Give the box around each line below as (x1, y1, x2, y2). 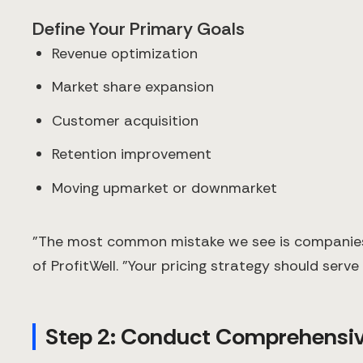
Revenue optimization (52, 43, 198, 63)
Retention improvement (52, 144, 211, 164)
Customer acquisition (52, 110, 199, 130)
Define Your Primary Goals (32, 16, 245, 41)
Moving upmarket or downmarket (52, 177, 277, 198)
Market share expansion (52, 77, 214, 97)
